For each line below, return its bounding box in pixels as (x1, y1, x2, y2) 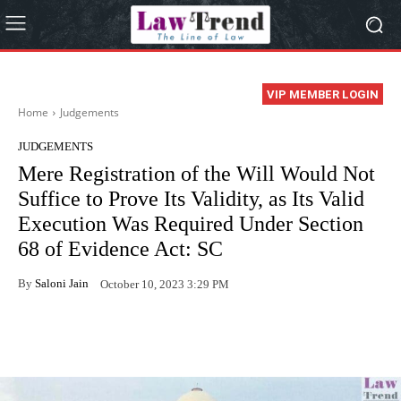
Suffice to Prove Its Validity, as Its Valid (18, 187, 364, 211)
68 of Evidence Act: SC (18, 237, 223, 261)
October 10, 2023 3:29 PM (100, 277, 229, 291)
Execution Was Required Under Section (18, 212, 363, 236)
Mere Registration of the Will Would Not (18, 162, 375, 186)
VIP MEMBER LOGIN (267, 88, 379, 102)
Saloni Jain (35, 276, 89, 290)
